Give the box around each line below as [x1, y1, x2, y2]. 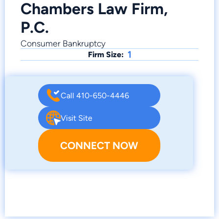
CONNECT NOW [60, 139, 138, 152]
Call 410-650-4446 [60, 90, 129, 100]
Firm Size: [88, 50, 124, 60]
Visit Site [60, 113, 92, 123]
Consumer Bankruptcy [21, 38, 106, 49]
